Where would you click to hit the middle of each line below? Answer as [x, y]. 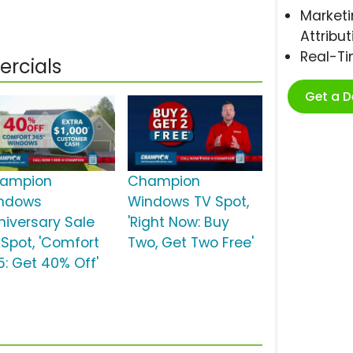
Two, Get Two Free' [190, 243]
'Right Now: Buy [178, 223]
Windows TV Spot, [188, 202]
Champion [163, 182]
